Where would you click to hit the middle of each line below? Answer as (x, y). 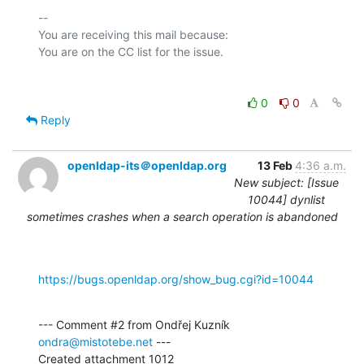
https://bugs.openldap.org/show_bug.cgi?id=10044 (176, 279)
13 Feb (276, 165)
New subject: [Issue (286, 182)
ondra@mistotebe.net (95, 341)
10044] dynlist (286, 199)
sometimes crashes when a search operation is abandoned (182, 216)
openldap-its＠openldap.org (147, 165)
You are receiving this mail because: (133, 34)
